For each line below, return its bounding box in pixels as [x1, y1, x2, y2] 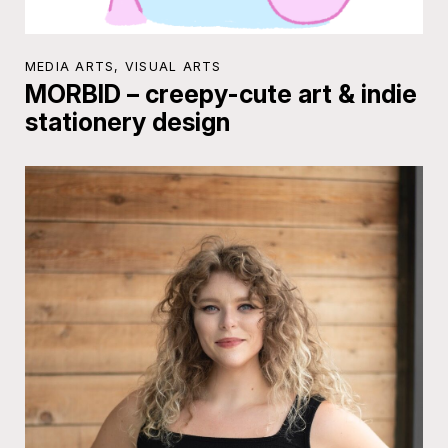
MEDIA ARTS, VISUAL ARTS [24, 58, 222, 74]
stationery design [24, 106, 230, 137]
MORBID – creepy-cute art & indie [24, 78, 417, 109]
